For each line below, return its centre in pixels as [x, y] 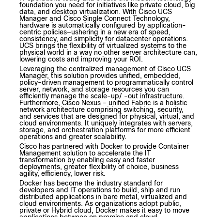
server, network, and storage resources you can [94, 89]
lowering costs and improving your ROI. [81, 59]
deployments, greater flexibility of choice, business [99, 167]
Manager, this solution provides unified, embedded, [100, 76]
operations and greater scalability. [73, 137]
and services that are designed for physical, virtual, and [107, 116]
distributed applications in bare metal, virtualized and [103, 197]
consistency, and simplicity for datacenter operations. [104, 39]
